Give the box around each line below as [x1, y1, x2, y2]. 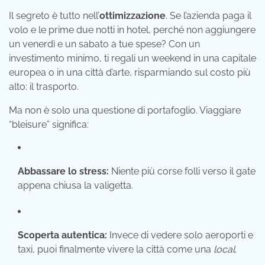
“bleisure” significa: [9, 119, 89, 131]
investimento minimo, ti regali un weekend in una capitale [9, 53, 256, 64]
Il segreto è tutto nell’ [9, 10, 99, 22]
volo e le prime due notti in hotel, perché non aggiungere [9, 24, 256, 36]
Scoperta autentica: [18, 230, 107, 241]
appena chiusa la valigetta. [18, 180, 133, 192]
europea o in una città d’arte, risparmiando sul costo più [9, 67, 251, 79]
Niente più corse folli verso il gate [109, 166, 256, 177]
